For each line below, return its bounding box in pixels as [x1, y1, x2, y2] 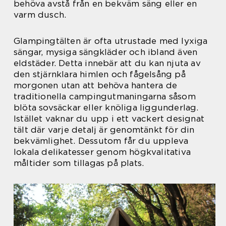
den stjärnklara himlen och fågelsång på [14, 69, 186, 79]
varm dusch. [14, 10, 67, 20]
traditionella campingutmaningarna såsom [14, 91, 196, 101]
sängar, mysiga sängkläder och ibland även [14, 47, 198, 57]
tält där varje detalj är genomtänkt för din [14, 125, 195, 135]
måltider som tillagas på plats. [14, 158, 144, 168]
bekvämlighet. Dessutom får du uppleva [14, 136, 189, 146]
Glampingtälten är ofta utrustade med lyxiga [14, 36, 208, 46]
